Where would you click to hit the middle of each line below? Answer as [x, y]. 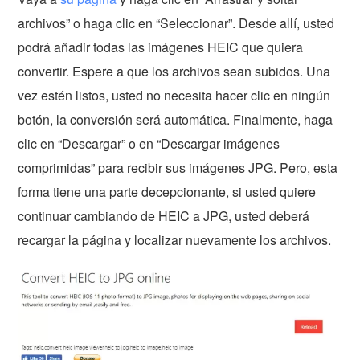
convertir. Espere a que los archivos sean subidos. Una [174, 72]
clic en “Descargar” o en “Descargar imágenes [149, 144]
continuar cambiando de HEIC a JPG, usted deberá [164, 216]
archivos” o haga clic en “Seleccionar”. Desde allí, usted [176, 23]
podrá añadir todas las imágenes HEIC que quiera [161, 47]
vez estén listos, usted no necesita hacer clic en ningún [174, 96]
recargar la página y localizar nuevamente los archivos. [175, 240]
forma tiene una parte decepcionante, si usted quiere [167, 192]
